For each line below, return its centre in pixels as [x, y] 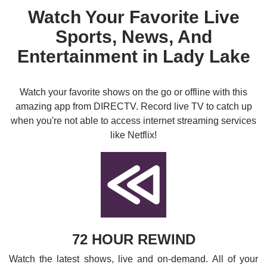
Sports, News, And [133, 37]
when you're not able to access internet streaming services [133, 121]
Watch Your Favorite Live [133, 17]
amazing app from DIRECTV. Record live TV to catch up [133, 106]
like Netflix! [133, 135]
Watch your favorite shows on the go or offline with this [133, 92]
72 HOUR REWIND [133, 239]
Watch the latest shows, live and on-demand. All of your [133, 259]
